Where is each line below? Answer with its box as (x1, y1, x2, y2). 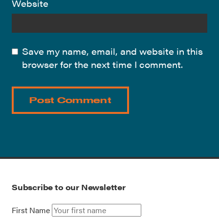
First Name (12, 204, 50, 216)
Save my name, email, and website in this (22, 45, 203, 58)
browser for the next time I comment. (22, 58, 183, 71)
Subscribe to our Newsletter (12, 181, 126, 193)
